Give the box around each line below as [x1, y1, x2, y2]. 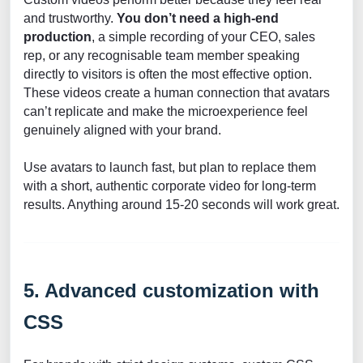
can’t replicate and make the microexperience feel [23, 105, 308, 119]
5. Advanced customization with [23, 280, 319, 302]
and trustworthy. [23, 11, 117, 26]
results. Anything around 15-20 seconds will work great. [23, 198, 340, 212]
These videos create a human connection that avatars [23, 86, 330, 100]
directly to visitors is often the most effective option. [23, 67, 312, 82]
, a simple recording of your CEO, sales [92, 30, 315, 45]
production [23, 30, 92, 45]
